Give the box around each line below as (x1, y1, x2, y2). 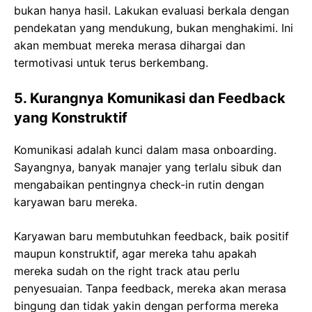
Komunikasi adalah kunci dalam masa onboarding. (14, 142, 276, 157)
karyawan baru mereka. (14, 194, 137, 209)
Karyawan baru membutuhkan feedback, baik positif (14, 228, 289, 243)
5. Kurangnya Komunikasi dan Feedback (14, 89, 286, 107)
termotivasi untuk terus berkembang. (14, 55, 208, 70)
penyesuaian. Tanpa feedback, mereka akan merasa (14, 281, 286, 295)
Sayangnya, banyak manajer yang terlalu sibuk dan (14, 159, 281, 174)
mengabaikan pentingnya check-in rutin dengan (14, 177, 264, 192)
